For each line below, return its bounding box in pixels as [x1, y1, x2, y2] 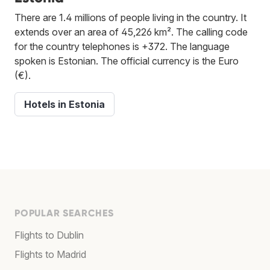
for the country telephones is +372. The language [14, 40, 230, 52]
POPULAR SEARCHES [14, 207, 114, 219]
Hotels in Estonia [24, 98, 105, 110]
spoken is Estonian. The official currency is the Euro [14, 54, 239, 67]
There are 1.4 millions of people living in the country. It [14, 11, 246, 24]
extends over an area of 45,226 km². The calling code [14, 25, 248, 38]
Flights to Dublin [14, 228, 84, 241]
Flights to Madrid [14, 248, 86, 260]
